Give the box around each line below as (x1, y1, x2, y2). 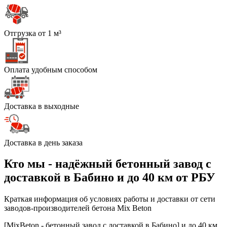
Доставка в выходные (4, 101, 79, 110)
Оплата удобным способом (4, 65, 97, 74)
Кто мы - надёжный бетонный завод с (4, 157, 211, 171)
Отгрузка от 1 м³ (4, 28, 61, 37)
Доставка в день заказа (4, 138, 83, 147)
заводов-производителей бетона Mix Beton (4, 204, 152, 213)
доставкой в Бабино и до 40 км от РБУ (4, 171, 215, 184)
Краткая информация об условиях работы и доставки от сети (4, 195, 215, 204)
